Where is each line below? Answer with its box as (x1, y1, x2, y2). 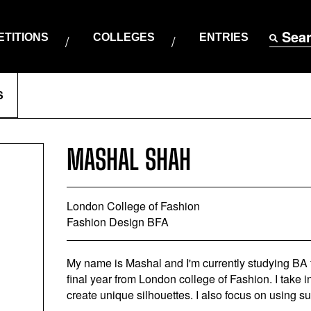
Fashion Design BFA (66, 214, 169, 230)
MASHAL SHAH (66, 143, 191, 176)
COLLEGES (92, 31, 155, 43)
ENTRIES (199, 31, 249, 43)
